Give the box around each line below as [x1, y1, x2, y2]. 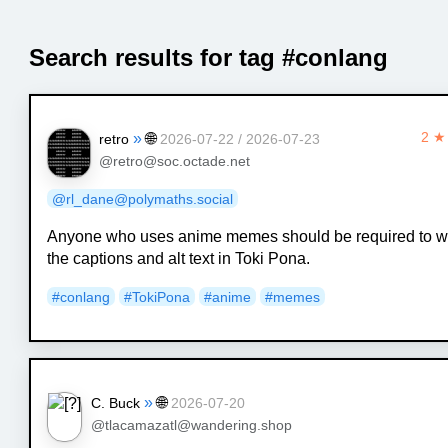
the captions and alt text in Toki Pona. [47, 249, 311, 267]
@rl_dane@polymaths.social [52, 190, 234, 207]
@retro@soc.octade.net [98, 153, 250, 169]
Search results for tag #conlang [29, 43, 389, 71]
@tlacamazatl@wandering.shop [90, 417, 292, 433]
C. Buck [91, 394, 141, 411]
